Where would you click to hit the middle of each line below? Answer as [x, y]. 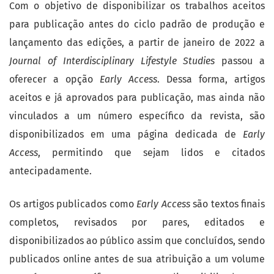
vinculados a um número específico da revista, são [137, 116]
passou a [240, 61]
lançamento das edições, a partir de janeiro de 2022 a [137, 43]
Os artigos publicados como [73, 204]
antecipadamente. [50, 171]
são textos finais [227, 204]
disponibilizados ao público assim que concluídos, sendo [137, 241]
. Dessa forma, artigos [211, 79]
